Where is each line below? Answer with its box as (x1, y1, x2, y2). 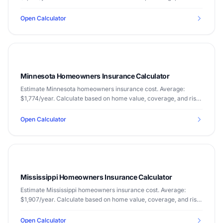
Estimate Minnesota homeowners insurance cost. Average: (20, 85, 185, 93)
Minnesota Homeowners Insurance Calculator (20, 72, 170, 80)
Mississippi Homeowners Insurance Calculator (20, 173, 172, 181)
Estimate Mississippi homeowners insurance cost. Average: (20, 186, 186, 194)
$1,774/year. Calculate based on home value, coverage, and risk (20, 95, 200, 102)
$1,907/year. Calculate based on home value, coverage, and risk (20, 196, 200, 203)
